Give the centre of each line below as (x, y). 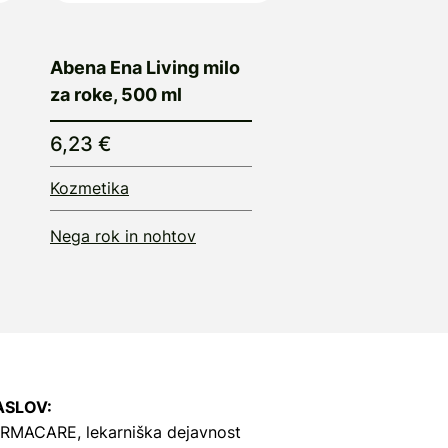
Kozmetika (89, 187)
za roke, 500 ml (116, 94)
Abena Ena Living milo (145, 67)
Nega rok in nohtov (123, 235)
